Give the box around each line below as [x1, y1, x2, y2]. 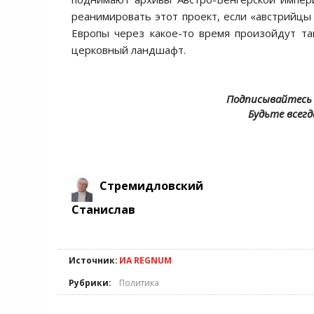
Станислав [71, 202, 135, 217]
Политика [119, 277, 159, 289]
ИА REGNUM [119, 254, 172, 266]
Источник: [69, 254, 118, 266]
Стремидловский [100, 178, 203, 194]
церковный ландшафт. [71, 43, 186, 57]
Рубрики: [69, 277, 111, 289]
